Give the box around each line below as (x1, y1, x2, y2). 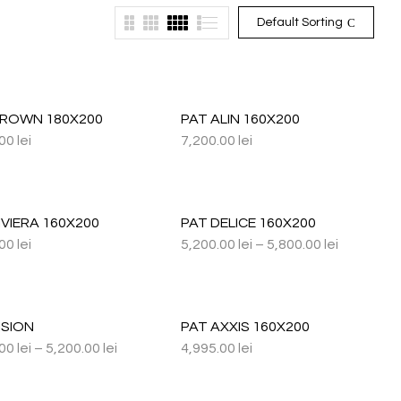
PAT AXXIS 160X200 (180, 320, 310, 334)
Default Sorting (257, 16, 343, 29)
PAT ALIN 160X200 (180, 112, 300, 126)
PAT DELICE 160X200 (180, 216, 316, 230)
